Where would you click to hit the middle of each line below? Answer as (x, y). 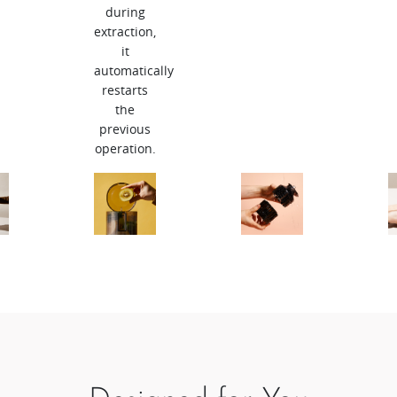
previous (125, 129)
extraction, (125, 32)
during (125, 12)
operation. (125, 149)
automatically (134, 71)
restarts (125, 90)
